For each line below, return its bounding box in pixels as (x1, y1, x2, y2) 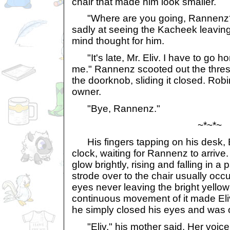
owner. (72, 86, 101, 98)
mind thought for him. (72, 35, 164, 47)
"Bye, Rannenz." (72, 103, 160, 114)
